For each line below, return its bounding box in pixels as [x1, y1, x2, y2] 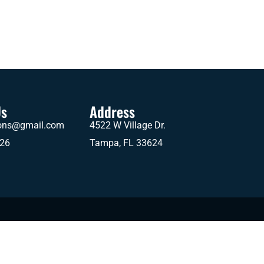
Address [90, 100, 135, 122]
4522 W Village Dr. [90, 119, 166, 131]
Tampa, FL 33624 [90, 137, 163, 148]
